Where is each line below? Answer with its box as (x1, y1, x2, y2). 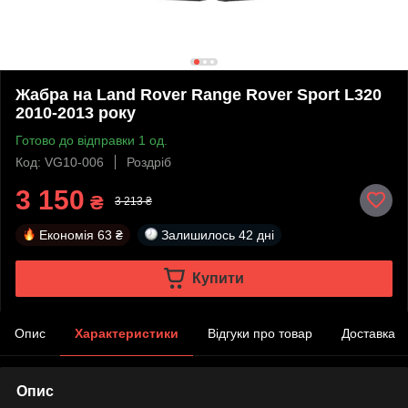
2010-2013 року (15, 103, 136, 122)
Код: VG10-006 (15, 154, 104, 169)
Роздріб (127, 154, 171, 169)
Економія (39, 227, 94, 242)
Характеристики (75, 325, 178, 341)
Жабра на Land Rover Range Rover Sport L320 (15, 85, 382, 104)
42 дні (239, 227, 274, 242)
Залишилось (161, 227, 235, 242)
